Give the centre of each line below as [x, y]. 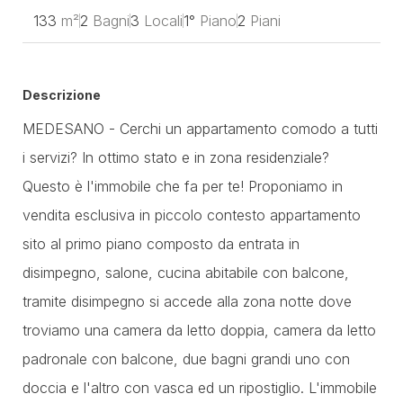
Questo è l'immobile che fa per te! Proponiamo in [183, 186]
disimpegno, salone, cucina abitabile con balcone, [186, 273]
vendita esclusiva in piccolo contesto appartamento [192, 215]
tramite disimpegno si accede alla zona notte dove [187, 301]
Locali [163, 21]
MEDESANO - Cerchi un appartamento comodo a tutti [200, 129]
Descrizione [62, 95]
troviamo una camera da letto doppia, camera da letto [199, 330]
